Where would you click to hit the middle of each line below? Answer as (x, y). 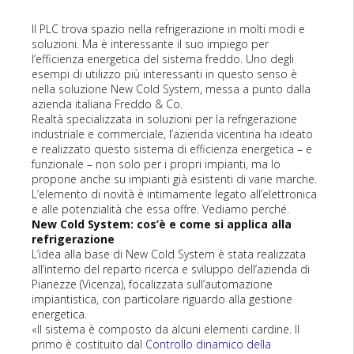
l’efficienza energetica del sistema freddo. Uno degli (163, 59)
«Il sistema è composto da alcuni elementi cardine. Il (166, 329)
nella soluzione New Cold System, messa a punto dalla (171, 89)
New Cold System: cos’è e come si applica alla (162, 224)
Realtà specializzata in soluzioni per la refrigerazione (164, 119)
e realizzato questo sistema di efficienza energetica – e (172, 149)
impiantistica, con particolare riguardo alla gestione (162, 299)
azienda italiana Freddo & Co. (107, 104)
